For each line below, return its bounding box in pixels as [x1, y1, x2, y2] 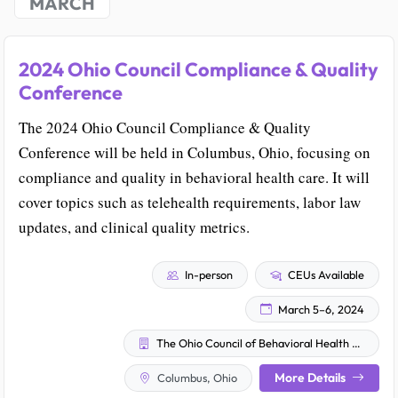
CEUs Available [285, 267, 364, 283]
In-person [182, 267, 233, 283]
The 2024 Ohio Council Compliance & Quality [19, 117, 311, 139]
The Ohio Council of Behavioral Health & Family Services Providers [154, 336, 352, 351]
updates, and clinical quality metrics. [19, 217, 250, 238]
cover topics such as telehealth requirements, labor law [19, 192, 361, 213]
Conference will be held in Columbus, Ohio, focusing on [19, 142, 370, 163]
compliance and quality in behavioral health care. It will [19, 167, 370, 188]
